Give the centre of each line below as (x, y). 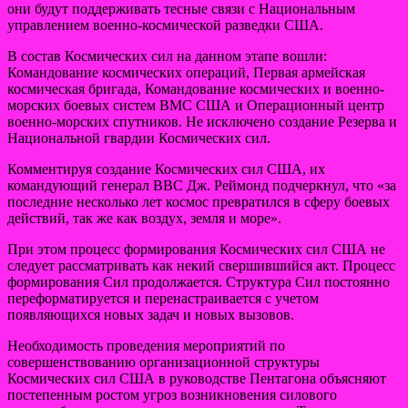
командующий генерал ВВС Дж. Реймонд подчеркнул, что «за (202, 185)
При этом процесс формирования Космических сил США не (196, 249)
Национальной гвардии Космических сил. (139, 138)
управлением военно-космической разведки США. (165, 25)
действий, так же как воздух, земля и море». (144, 218)
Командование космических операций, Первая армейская (186, 72)
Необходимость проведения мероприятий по (146, 345)
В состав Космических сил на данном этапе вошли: (167, 56)
